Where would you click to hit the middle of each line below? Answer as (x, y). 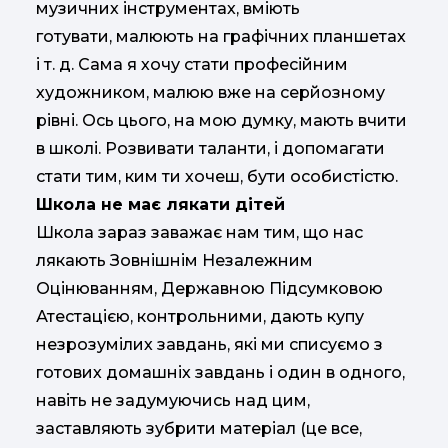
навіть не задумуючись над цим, (173, 400)
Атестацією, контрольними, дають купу (200, 316)
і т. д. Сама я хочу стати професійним (192, 64)
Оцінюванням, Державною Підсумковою (209, 288)
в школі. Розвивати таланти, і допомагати (210, 148)
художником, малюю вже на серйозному (210, 92)
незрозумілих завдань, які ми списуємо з (209, 344)
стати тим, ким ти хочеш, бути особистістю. (217, 176)
